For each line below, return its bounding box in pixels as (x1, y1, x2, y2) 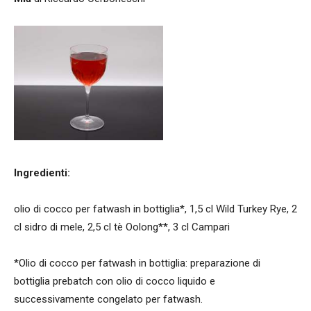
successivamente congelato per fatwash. (14, 292, 203, 305)
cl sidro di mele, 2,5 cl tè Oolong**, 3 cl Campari (14, 220, 230, 233)
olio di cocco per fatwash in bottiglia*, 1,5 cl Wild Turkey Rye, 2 (14, 202, 297, 215)
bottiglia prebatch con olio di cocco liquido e (14, 274, 215, 287)
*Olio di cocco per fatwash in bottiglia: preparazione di (14, 256, 260, 269)
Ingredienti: (14, 166, 178, 179)
